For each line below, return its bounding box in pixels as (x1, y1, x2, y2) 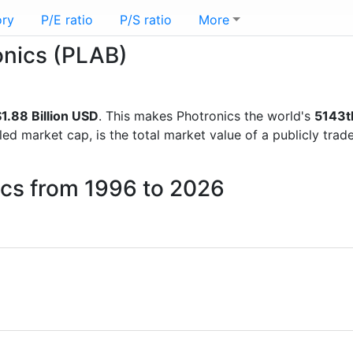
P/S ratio (120, 12, 172, 28)
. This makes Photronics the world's (98, 108, 314, 124)
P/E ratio (41, 12, 93, 28)
